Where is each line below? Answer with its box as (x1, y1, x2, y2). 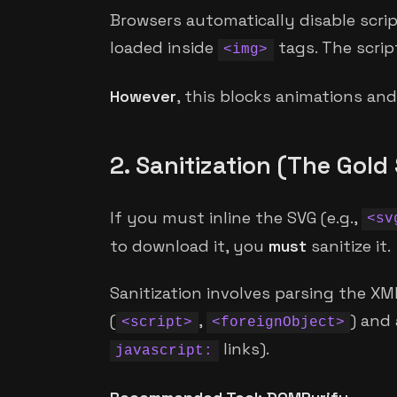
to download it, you (110, 235, 269, 256)
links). (218, 339, 269, 360)
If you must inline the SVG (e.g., (110, 206, 362, 228)
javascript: (115, 343, 214, 360)
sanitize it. (307, 235, 391, 256)
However (110, 85, 176, 106)
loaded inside (110, 37, 218, 58)
